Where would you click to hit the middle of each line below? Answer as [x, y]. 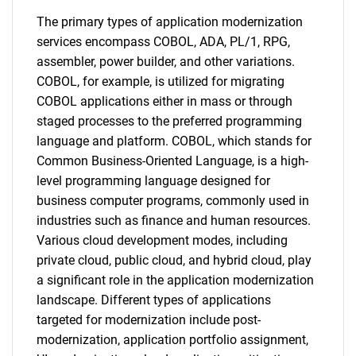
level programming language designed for [153, 181]
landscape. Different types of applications [154, 300]
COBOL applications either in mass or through [164, 101]
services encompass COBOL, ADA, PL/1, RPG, [163, 42]
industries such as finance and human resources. [174, 221]
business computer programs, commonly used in [173, 201]
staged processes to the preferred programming [169, 121]
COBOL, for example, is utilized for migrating [161, 81]
